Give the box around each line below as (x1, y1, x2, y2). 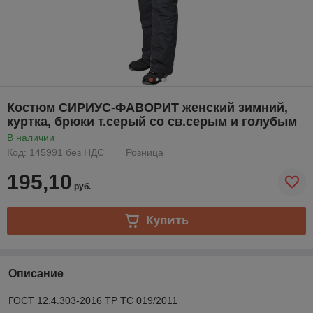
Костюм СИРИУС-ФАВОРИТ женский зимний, (7, 100, 288, 115)
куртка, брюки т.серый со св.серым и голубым (7, 114, 297, 129)
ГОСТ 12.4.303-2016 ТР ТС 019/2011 (8, 294, 177, 306)
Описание (8, 267, 64, 279)
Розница (126, 146, 163, 158)
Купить (145, 212, 189, 228)
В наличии (7, 131, 54, 143)
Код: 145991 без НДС (7, 146, 104, 158)
